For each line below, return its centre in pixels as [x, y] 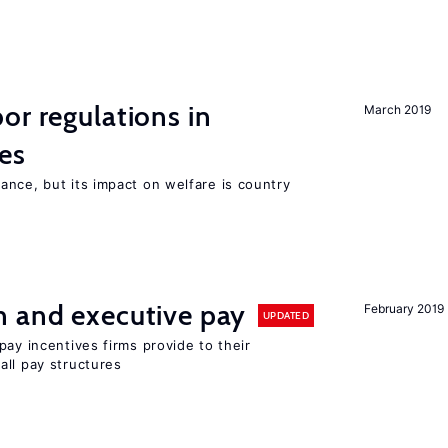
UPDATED [285, 315]
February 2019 [404, 308]
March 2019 [397, 109]
